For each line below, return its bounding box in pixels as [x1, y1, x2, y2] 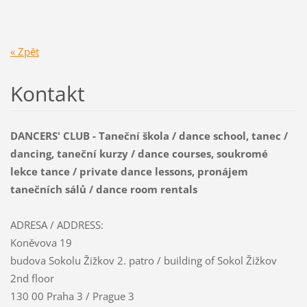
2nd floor [10, 271, 54, 285]
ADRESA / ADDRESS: [10, 217, 103, 232]
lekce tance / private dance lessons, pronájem [10, 164, 248, 178]
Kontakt [10, 79, 85, 108]
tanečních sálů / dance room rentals [10, 182, 197, 196]
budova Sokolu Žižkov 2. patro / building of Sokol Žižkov [10, 253, 277, 267]
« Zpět [10, 44, 39, 58]
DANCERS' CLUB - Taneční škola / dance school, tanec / [10, 128, 288, 143]
